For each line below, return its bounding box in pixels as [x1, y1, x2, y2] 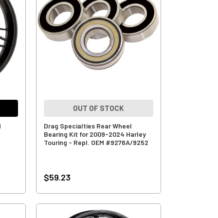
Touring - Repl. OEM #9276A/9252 [43, 138, 148, 146]
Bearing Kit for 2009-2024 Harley [43, 129, 146, 138]
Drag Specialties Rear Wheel [43, 121, 132, 130]
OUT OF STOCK [73, 103, 124, 112]
